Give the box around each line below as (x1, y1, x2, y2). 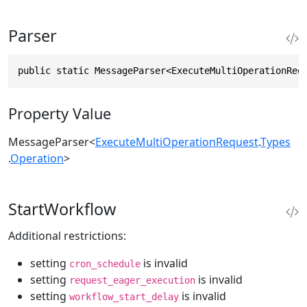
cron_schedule (69, 258, 140, 270)
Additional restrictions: (8, 228, 126, 244)
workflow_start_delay (69, 291, 179, 303)
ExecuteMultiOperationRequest (95, 134, 258, 150)
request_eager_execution (69, 275, 195, 286)
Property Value (8, 103, 111, 124)
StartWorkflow (8, 198, 116, 221)
